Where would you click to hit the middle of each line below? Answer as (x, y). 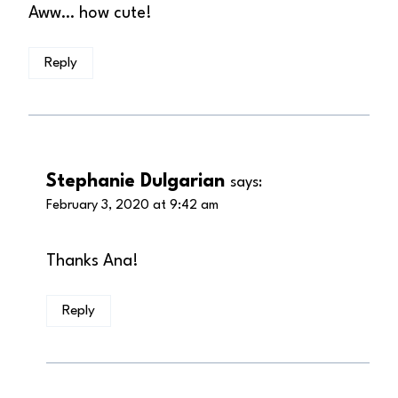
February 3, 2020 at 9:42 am (132, 206)
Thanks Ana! (92, 262)
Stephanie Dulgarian (135, 182)
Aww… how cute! (90, 14)
